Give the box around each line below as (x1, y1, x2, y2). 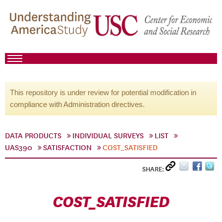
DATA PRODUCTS (5, 131, 61, 140)
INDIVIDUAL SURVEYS (72, 131, 144, 140)
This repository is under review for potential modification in (10, 88, 196, 97)
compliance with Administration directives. (10, 100, 145, 109)
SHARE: (142, 165, 166, 173)
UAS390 (5, 143, 32, 152)
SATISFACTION (43, 143, 92, 152)
